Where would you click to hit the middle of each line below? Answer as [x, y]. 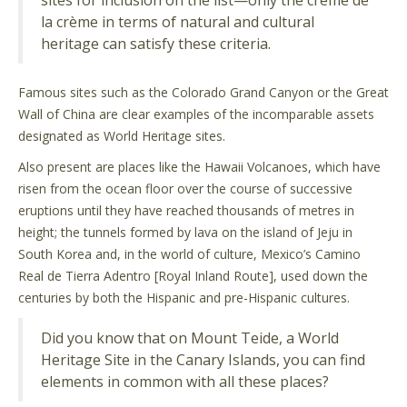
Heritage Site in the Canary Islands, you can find [203, 360]
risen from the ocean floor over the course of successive [185, 189]
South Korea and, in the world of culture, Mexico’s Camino [189, 254]
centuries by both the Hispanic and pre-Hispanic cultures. [184, 298]
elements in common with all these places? [185, 382]
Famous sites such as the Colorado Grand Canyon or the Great [203, 92]
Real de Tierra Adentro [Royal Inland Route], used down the [193, 276]
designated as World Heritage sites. [122, 136]
